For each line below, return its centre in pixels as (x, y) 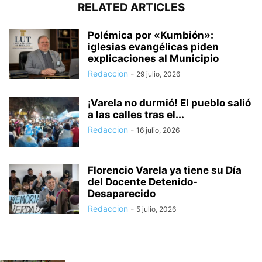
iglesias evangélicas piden (153, 46)
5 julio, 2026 (156, 209)
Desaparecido (122, 193)
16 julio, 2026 (158, 130)
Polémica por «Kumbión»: (151, 35)
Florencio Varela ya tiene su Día (165, 170)
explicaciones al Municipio (153, 58)
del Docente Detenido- (143, 182)
